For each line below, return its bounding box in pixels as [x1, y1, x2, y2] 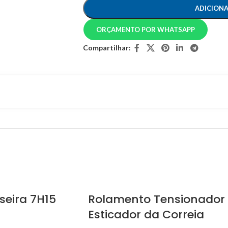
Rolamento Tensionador [88, 191, 225, 208]
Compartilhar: [83, 43, 131, 52]
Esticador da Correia [88, 207, 204, 223]
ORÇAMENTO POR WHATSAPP [96, 25, 195, 34]
